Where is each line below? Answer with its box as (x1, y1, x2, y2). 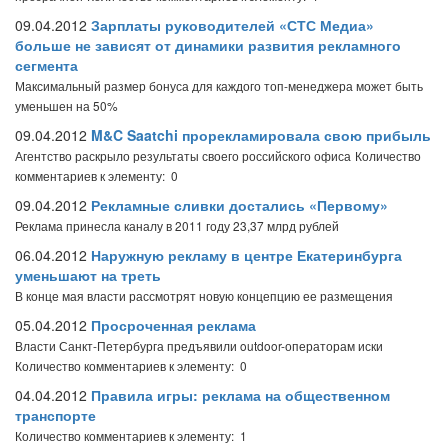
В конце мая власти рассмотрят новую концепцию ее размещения (15, 287, 393, 304)
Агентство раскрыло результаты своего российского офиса (15, 147, 351, 164)
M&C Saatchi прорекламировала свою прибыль (91, 125, 431, 145)
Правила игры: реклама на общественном (91, 385, 390, 405)
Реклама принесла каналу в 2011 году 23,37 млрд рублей (15, 217, 339, 234)
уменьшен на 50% (15, 97, 118, 114)
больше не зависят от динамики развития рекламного (15, 35, 401, 55)
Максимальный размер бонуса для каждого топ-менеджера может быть (15, 77, 423, 94)
